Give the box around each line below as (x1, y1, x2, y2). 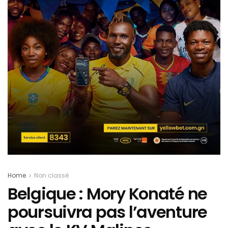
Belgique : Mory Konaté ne (8, 182, 207, 206)
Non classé (34, 171, 69, 180)
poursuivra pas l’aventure (8, 201, 207, 224)
